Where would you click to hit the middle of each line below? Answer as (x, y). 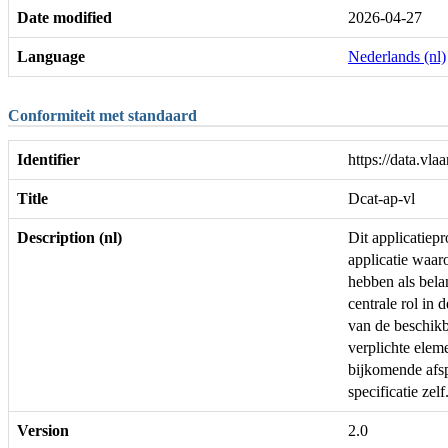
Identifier (48, 160)
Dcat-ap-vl (381, 199)
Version (43, 431)
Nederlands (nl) (397, 56)
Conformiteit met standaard (102, 115)
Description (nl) (69, 238)
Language (51, 56)
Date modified (64, 17)
